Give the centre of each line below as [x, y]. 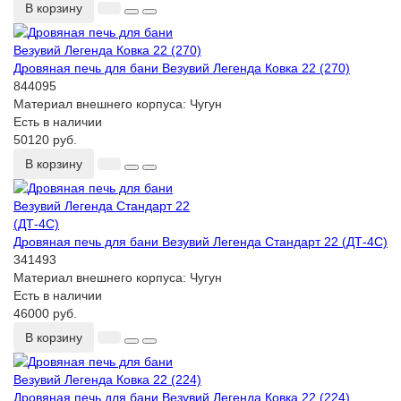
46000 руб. [45, 314]
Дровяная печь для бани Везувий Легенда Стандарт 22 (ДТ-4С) [200, 242]
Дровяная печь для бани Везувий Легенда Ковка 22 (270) [182, 68]
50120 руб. [45, 140]
